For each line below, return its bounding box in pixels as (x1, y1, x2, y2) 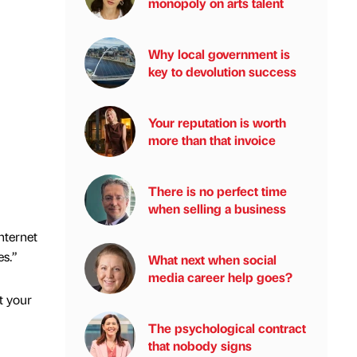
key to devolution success (148, 63, 296, 80)
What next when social (148, 251, 277, 268)
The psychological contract (148, 320, 306, 336)
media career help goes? (148, 269, 292, 285)
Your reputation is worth (148, 114, 286, 131)
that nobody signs (148, 337, 252, 354)
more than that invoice (148, 131, 276, 148)
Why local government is (148, 45, 290, 62)
